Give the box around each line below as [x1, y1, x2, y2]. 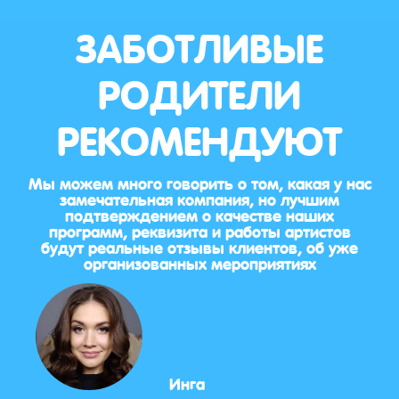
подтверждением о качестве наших [65, 198, 334, 231]
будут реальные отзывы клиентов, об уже [41, 230, 358, 263]
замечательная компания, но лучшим [60, 182, 339, 215]
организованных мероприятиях [83, 246, 316, 279]
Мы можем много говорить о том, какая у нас [28, 166, 371, 199]
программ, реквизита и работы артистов [48, 214, 351, 247]
